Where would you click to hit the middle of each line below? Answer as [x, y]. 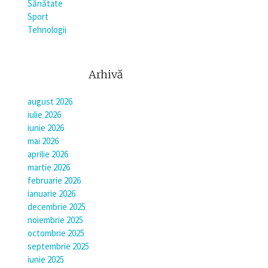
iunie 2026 [46, 127]
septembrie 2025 [58, 246]
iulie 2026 [44, 114]
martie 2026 [49, 167]
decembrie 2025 [57, 206]
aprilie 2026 [48, 154]
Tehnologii [47, 29]
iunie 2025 [46, 259]
